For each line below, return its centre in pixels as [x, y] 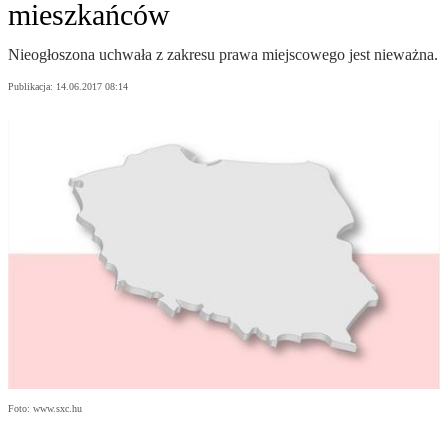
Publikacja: [32, 87]
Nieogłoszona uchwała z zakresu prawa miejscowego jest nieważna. [223, 55]
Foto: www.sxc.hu [45, 409]
